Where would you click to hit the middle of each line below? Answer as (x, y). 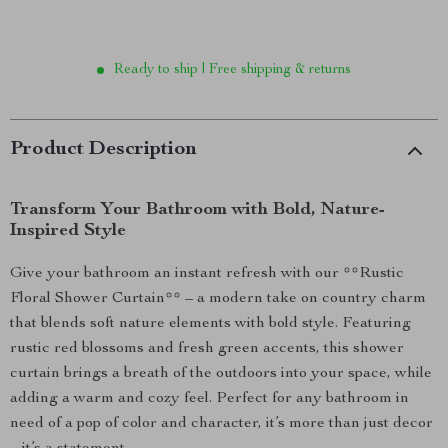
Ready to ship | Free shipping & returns (232, 70)
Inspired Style (68, 231)
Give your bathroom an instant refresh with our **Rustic (207, 274)
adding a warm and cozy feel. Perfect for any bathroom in (209, 399)
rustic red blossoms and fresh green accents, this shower (207, 349)
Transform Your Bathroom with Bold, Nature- (197, 210)
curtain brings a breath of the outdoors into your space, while (221, 374)
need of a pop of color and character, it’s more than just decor (221, 424)
